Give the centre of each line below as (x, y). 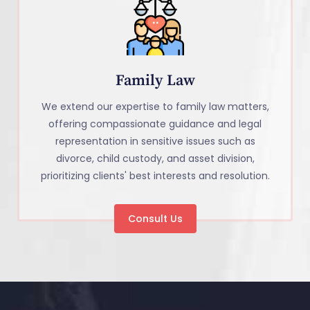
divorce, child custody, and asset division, (155, 159)
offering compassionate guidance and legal (155, 124)
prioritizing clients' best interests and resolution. (155, 176)
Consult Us (155, 219)
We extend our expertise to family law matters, (155, 107)
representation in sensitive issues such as (155, 142)
